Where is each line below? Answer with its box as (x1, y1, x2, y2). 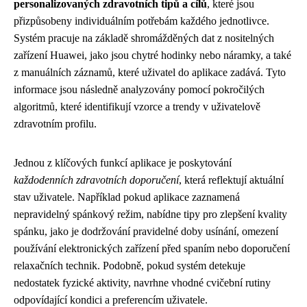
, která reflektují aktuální (179, 173, 284, 186)
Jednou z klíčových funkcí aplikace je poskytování (14, 156, 232, 169)
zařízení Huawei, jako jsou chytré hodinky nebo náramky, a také (14, 49, 291, 61)
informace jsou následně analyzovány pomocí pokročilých (14, 83, 265, 95)
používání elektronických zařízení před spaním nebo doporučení (14, 242, 290, 254)
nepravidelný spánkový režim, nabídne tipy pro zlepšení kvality (14, 208, 287, 220)
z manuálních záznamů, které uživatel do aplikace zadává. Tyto (14, 66, 286, 78)
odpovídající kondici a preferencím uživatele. (14, 293, 208, 306)
